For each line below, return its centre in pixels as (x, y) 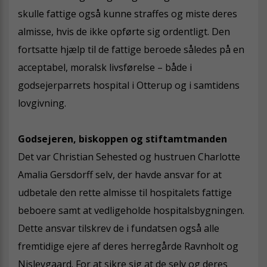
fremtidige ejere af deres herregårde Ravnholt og (128, 246)
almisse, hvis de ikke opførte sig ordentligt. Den (124, 31)
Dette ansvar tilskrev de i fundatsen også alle (119, 228)
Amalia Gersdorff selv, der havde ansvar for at (120, 174)
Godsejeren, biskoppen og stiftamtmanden (122, 139)
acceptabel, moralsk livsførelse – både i (105, 67)
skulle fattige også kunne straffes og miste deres (128, 13)
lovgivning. (42, 103)
